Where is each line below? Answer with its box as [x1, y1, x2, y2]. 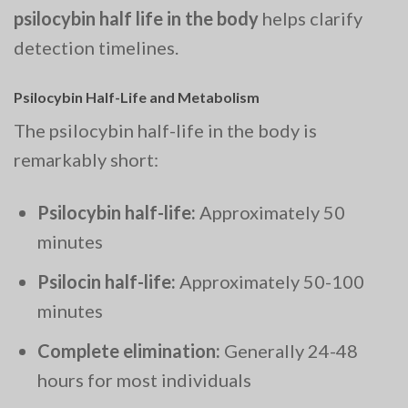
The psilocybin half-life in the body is [14, 119, 317, 142]
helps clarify [259, 7, 362, 30]
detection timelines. [14, 36, 178, 59]
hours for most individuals [37, 369, 251, 392]
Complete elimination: [37, 340, 220, 362]
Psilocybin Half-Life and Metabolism [14, 88, 260, 107]
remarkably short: [14, 148, 158, 171]
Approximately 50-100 [176, 270, 364, 293]
